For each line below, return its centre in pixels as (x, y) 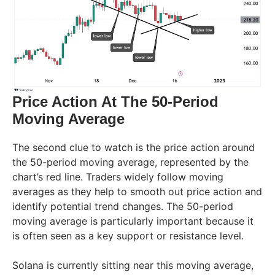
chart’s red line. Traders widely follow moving (118, 176)
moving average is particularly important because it (133, 221)
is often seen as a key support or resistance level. (128, 235)
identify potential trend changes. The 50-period (123, 206)
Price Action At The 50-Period (115, 101)
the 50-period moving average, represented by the (130, 162)
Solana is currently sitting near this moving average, (133, 265)
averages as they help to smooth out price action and (137, 191)
